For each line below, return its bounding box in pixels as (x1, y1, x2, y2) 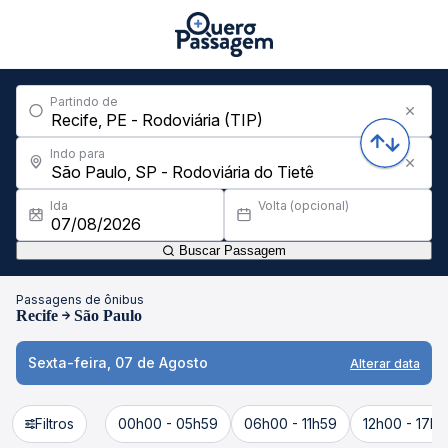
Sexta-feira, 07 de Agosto (28, 354, 208, 371)
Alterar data (350, 355, 420, 371)
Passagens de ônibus (16, 292, 144, 307)
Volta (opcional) (258, 198, 349, 213)
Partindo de (50, 94, 118, 109)
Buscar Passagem (175, 243, 286, 258)
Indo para (50, 146, 105, 161)
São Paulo (74, 307, 142, 324)
